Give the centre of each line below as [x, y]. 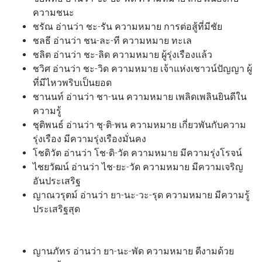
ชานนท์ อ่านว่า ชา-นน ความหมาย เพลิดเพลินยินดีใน [140, 96]
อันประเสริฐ [57, 181]
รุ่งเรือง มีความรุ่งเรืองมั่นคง [89, 139]
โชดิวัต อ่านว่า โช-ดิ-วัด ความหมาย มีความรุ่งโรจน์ [137, 153]
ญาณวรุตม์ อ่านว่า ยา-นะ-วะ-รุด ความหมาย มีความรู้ [141, 195]
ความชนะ [54, 12]
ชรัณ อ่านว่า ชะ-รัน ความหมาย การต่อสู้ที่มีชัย [127, 26]
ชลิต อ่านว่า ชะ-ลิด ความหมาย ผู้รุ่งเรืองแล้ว [123, 54]
